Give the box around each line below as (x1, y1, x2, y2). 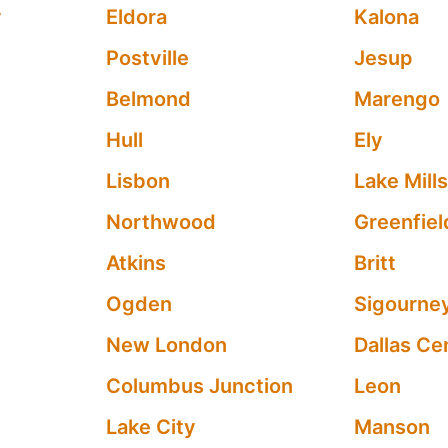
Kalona (354, 5, 420, 29)
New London (105, 333, 227, 357)
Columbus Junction (105, 374, 293, 398)
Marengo (354, 87, 441, 111)
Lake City (105, 415, 196, 439)
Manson (354, 415, 431, 439)
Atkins (105, 251, 166, 275)
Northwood (105, 210, 216, 234)
